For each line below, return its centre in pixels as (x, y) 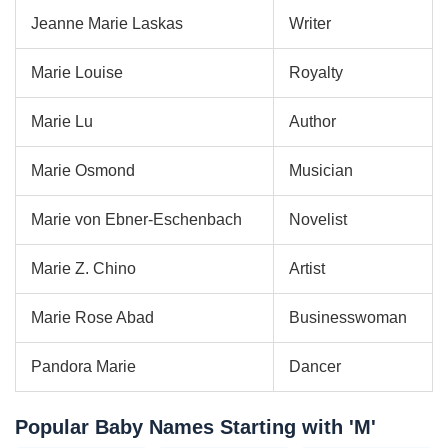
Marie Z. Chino (83, 268)
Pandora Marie (83, 366)
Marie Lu (62, 121)
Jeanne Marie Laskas (107, 23)
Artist (307, 268)
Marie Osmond (83, 170)
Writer (310, 23)
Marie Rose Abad (92, 317)
